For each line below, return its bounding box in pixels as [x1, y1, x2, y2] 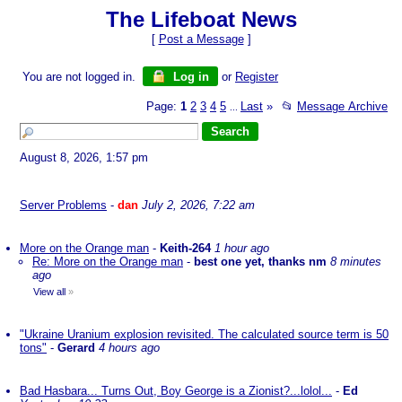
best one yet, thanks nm [194, 255, 327, 268]
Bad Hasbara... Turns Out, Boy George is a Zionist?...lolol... [20, 384, 332, 398]
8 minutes [330, 255, 381, 268]
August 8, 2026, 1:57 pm [20, 151, 155, 164]
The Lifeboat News [105, 7, 297, 31]
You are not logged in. [22, 70, 143, 83]
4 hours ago [99, 341, 160, 354]
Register [235, 70, 278, 83]
